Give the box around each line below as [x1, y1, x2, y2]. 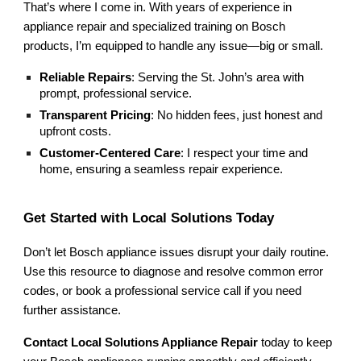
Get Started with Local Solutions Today [23, 210, 275, 226]
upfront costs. [39, 124, 112, 138]
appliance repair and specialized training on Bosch [23, 19, 286, 33]
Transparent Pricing [39, 108, 151, 122]
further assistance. [23, 304, 122, 317]
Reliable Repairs [39, 70, 132, 84]
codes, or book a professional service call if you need [23, 284, 302, 298]
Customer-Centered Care [39, 146, 181, 160]
